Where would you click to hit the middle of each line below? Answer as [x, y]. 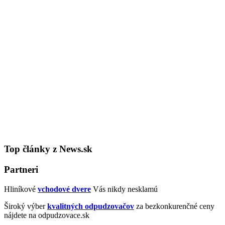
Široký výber [26, 206]
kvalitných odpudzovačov [91, 206]
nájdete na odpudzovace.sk [47, 215]
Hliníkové [21, 189]
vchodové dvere [64, 189]
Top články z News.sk [48, 149]
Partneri [21, 170]
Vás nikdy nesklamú [124, 189]
